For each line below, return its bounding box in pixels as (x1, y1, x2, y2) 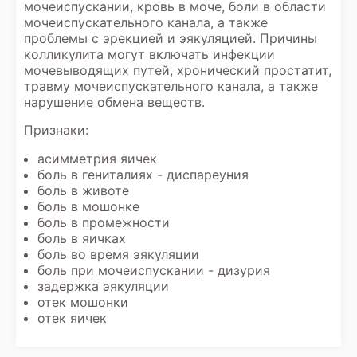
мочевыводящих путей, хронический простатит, (24, 62, 331, 78)
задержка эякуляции (37, 278, 169, 294)
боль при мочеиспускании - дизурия (37, 262, 270, 278)
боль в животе (37, 182, 129, 198)
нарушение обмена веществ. (24, 94, 205, 110)
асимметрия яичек (37, 151, 157, 167)
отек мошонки (37, 294, 128, 310)
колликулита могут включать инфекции (24, 46, 275, 62)
